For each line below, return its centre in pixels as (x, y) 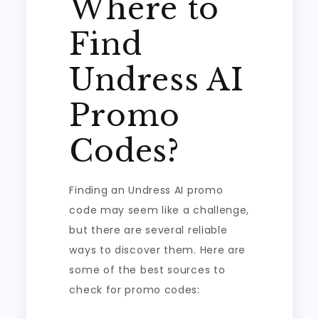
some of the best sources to (147, 270)
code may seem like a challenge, (159, 210)
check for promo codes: (135, 290)
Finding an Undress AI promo (146, 190)
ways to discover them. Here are (158, 250)
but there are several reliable (148, 230)
